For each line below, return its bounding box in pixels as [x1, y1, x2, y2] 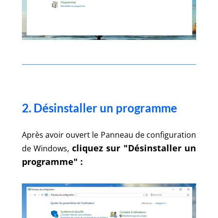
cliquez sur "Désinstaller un [72, 142, 197, 154]
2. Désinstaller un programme [21, 100, 177, 115]
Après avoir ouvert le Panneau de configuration [21, 129, 197, 140]
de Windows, [21, 143, 72, 154]
